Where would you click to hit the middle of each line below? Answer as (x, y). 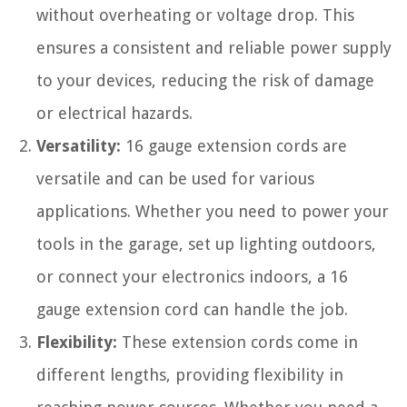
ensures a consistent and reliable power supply (214, 48)
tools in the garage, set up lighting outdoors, (206, 244)
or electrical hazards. (114, 113)
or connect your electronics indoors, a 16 (192, 277)
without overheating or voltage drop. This (195, 15)
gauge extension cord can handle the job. (192, 309)
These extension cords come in (238, 342)
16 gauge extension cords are (234, 146)
